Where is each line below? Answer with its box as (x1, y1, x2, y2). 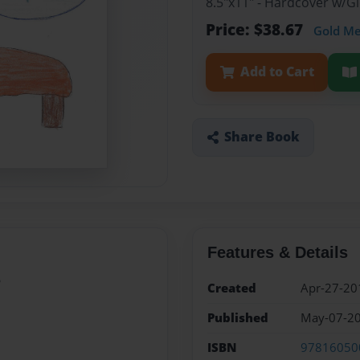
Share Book (223, 128, 300, 146)
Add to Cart (239, 63, 314, 81)
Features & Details (207, 243, 348, 261)
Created (207, 279, 256, 297)
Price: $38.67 (206, 18, 307, 41)
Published (207, 309, 268, 326)
